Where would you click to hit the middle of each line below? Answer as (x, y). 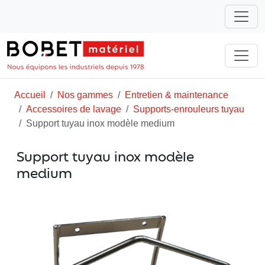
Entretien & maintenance (177, 95)
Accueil (30, 95)
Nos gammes (85, 95)
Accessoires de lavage (74, 109)
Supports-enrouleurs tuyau (189, 109)
